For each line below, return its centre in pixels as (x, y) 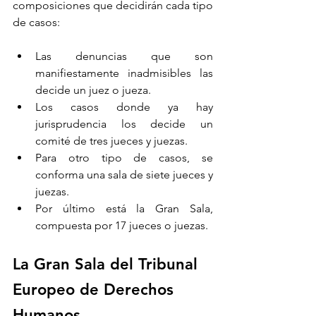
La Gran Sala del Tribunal (108, 265)
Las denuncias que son (124, 56)
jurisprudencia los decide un (124, 124)
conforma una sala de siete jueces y (124, 175)
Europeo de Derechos (96, 290)
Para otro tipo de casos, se (124, 158)
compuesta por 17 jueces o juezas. (122, 226)
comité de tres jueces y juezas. (111, 141)
